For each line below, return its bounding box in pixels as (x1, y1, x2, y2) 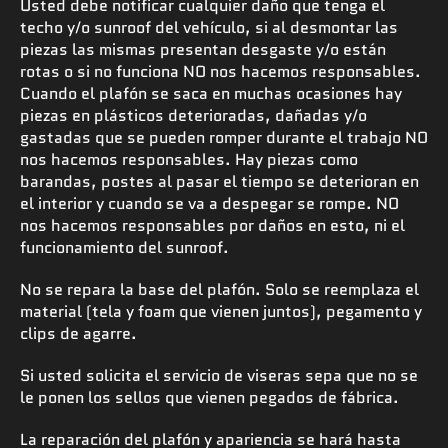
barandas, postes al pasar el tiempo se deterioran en (20, 169, 419, 193)
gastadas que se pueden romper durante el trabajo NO (20, 125, 428, 149)
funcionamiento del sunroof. (20, 235, 233, 259)
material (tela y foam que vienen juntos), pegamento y (20, 299, 422, 323)
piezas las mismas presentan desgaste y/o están (20, 37, 386, 61)
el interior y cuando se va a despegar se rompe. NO (20, 191, 399, 215)
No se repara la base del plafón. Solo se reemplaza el (20, 277, 419, 301)
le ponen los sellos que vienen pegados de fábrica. (20, 385, 399, 409)
